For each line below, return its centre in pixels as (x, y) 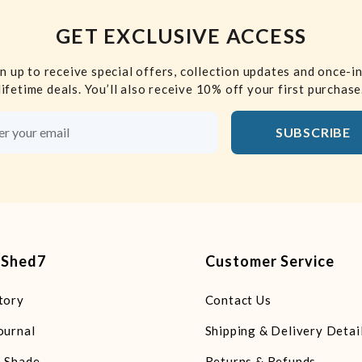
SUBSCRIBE (313, 133)
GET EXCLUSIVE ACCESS (181, 36)
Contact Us (238, 300)
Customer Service (269, 261)
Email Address (219, 141)
